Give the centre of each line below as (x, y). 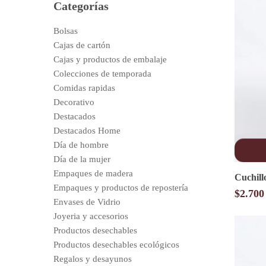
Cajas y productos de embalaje (110, 59)
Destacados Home (87, 130)
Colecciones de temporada (102, 73)
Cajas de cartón (82, 45)
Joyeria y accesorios (91, 216)
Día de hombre (81, 145)
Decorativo (74, 102)
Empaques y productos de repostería (121, 187)
